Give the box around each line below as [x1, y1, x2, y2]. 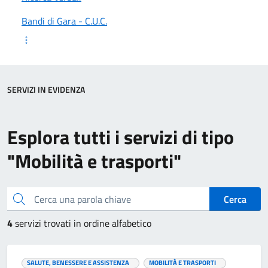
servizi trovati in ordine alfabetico [15, 216, 151, 230]
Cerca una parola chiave [12, 191, 19, 205]
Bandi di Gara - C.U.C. [22, 14, 107, 28]
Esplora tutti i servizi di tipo [7, 123, 234, 151]
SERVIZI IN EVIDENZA [7, 83, 85, 96]
